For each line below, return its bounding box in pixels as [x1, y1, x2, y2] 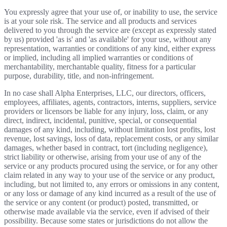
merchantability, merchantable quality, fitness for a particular [4, 62, 196, 71]
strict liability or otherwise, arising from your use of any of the [4, 152, 201, 161]
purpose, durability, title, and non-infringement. [4, 71, 154, 80]
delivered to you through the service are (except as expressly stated [4, 25, 216, 34]
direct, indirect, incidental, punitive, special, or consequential [4, 116, 197, 125]
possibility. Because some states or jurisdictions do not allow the [4, 216, 208, 225]
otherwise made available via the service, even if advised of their [4, 207, 209, 216]
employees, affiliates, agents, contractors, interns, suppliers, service [4, 97, 216, 106]
